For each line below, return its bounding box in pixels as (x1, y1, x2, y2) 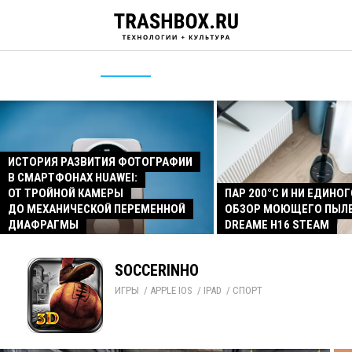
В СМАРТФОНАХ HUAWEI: (8, 170, 137, 185)
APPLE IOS (150, 284, 192, 296)
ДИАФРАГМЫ (8, 218, 79, 232)
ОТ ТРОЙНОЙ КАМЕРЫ (8, 186, 123, 200)
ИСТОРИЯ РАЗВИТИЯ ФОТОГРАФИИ (8, 155, 192, 169)
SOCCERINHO (115, 261, 199, 280)
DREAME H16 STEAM (225, 218, 329, 232)
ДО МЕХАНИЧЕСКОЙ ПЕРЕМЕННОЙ (8, 202, 185, 216)
